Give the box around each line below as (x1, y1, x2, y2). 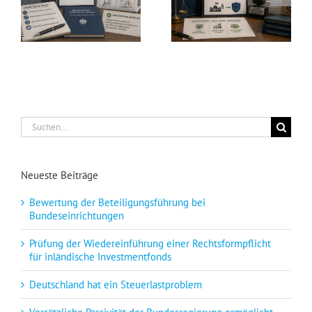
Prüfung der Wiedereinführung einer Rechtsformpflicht (29, 237, 271, 251)
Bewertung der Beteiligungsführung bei (29, 196, 205, 210)
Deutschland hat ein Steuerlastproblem (29, 278, 202, 292)
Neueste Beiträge (21, 169, 98, 182)
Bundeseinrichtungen (29, 209, 124, 223)
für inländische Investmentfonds (29, 250, 171, 264)
